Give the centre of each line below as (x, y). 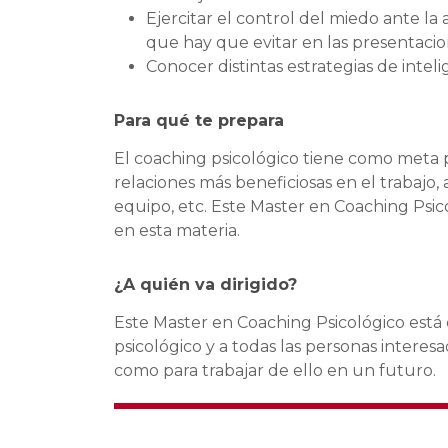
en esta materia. (177, 230)
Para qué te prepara (199, 120)
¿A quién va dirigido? (205, 284)
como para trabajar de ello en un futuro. (275, 370)
